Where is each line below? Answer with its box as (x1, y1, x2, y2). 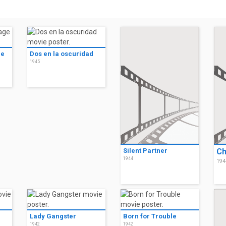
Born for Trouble (123, 212, 177, 220)
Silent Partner (123, 147, 167, 155)
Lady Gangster (30, 212, 76, 220)
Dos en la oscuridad (30, 49, 93, 58)
